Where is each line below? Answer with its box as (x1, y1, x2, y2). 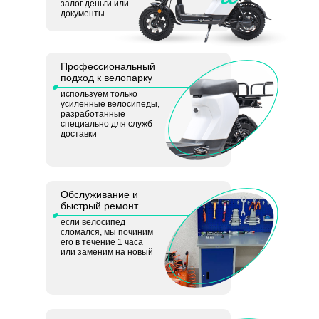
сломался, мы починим (60, 227, 153, 237)
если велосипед (60, 217, 125, 227)
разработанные (60, 109, 125, 119)
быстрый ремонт (60, 200, 138, 211)
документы (60, 9, 105, 19)
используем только (60, 89, 137, 99)
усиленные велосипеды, (60, 99, 159, 109)
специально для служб (60, 119, 152, 129)
